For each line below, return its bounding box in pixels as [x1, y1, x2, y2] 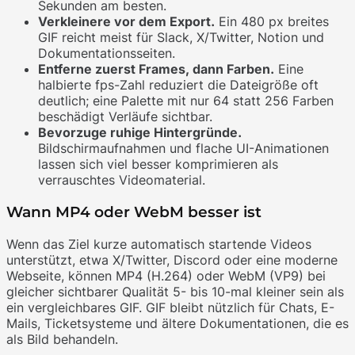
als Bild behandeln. [6, 330, 118, 347]
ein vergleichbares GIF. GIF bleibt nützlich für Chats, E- [6, 299, 334, 315]
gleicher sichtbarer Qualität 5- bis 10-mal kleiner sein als [6, 283, 344, 300]
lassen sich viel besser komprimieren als [38, 156, 278, 173]
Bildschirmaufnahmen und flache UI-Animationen [38, 140, 329, 157]
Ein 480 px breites [215, 13, 329, 30]
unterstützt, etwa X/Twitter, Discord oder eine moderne [6, 251, 338, 268]
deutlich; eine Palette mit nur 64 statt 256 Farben [38, 93, 334, 109]
